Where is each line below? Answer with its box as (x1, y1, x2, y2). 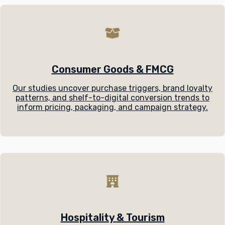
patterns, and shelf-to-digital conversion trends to (16, 92, 209, 102)
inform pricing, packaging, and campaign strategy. (17, 102, 208, 112)
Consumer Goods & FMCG (51, 63, 174, 75)
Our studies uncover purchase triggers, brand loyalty (13, 83, 212, 93)
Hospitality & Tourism (60, 211, 165, 223)
